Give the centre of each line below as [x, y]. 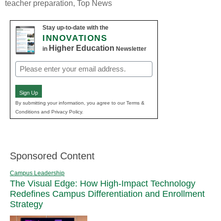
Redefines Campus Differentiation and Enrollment [107, 194]
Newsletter [130, 49]
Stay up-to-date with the [75, 28]
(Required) [31, 79]
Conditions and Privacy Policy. [49, 111]
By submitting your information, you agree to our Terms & [80, 103]
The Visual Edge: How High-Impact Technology [103, 183]
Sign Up [29, 93]
